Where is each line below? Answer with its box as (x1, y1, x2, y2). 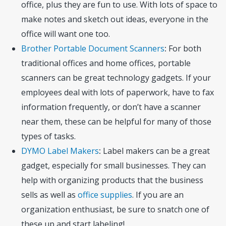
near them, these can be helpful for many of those (21, 116, 212, 127)
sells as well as (21, 189, 78, 200)
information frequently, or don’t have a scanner (21, 101, 201, 112)
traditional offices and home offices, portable (21, 57, 191, 69)
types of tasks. (21, 130, 76, 142)
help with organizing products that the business (21, 174, 204, 186)
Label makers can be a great (103, 145, 210, 156)
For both (168, 42, 202, 54)
